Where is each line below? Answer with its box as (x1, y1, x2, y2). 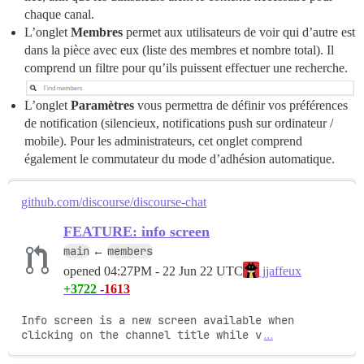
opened (63, 263, 104, 278)
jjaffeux (259, 264, 301, 279)
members (107, 244, 153, 259)
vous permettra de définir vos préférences (134, 98, 348, 113)
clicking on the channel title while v (21, 327, 262, 343)
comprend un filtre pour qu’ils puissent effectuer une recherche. (24, 61, 348, 76)
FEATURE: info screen (63, 223, 210, 240)
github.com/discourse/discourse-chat (21, 195, 206, 210)
